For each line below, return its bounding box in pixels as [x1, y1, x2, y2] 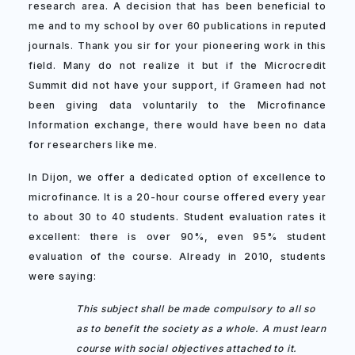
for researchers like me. [29, 139, 158, 151]
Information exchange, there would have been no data [29, 119, 326, 131]
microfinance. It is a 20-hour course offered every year [29, 191, 326, 203]
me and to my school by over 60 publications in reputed [29, 20, 326, 32]
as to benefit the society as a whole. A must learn [76, 323, 326, 334]
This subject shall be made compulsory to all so [76, 303, 315, 315]
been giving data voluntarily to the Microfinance [29, 99, 326, 111]
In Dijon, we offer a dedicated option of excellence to [29, 171, 326, 183]
